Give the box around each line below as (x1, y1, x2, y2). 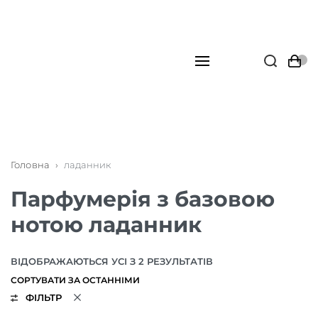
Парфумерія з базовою (11, 186, 275, 212)
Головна (11, 159, 50, 170)
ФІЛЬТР (25, 292, 62, 304)
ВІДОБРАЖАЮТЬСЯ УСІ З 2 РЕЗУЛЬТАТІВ (11, 256, 213, 267)
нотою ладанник (11, 212, 202, 238)
